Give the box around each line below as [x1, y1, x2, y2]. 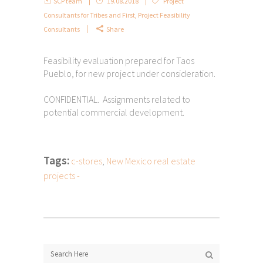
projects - [43, 169, 80, 181]
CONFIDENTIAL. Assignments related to [43, 93, 190, 105]
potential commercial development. [43, 106, 184, 118]
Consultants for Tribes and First [43, 10, 135, 19]
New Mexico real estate [106, 154, 195, 167]
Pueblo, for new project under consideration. [43, 67, 215, 79]
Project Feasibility [138, 10, 190, 19]
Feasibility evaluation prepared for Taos [43, 54, 194, 66]
